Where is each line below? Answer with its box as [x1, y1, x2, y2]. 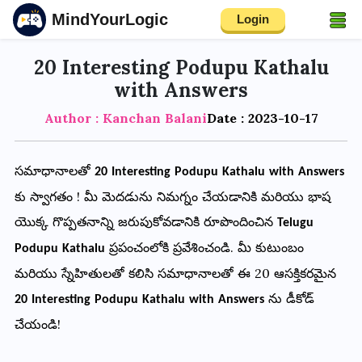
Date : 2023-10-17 [206, 110, 318, 126]
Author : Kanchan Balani [44, 110, 207, 126]
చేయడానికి [201, 190, 257, 204]
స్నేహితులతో [61, 267, 124, 280]
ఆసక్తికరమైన [273, 267, 336, 280]
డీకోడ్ [285, 292, 314, 305]
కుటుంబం [255, 241, 304, 255]
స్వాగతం [29, 190, 73, 204]
